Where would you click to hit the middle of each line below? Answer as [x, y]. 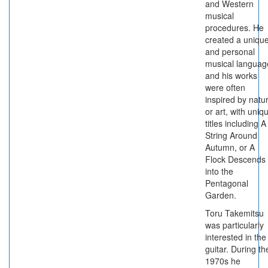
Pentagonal [227, 183]
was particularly [234, 225]
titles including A [236, 123]
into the [219, 171]
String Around [231, 135]
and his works [231, 75]
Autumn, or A [230, 147]
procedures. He [234, 28]
